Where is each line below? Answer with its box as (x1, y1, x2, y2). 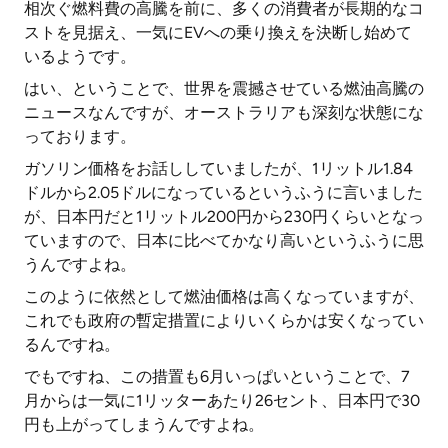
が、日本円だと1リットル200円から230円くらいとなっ (24, 207, 424, 226)
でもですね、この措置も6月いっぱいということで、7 (24, 367, 410, 386)
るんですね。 (24, 335, 120, 354)
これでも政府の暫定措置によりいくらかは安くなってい (24, 311, 424, 330)
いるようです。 (24, 47, 136, 66)
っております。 (24, 127, 136, 146)
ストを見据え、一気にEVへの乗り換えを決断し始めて (24, 23, 412, 42)
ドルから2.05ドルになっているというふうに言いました (24, 183, 423, 202)
